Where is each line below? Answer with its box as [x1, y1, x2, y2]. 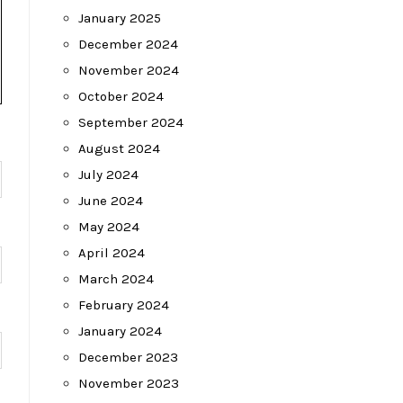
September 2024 [78, 114, 184, 130]
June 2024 [78, 193, 143, 209]
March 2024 [78, 271, 154, 287]
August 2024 [78, 140, 160, 157]
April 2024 [78, 245, 145, 261]
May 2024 [78, 219, 139, 235]
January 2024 [78, 323, 162, 339]
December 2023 [78, 349, 178, 365]
